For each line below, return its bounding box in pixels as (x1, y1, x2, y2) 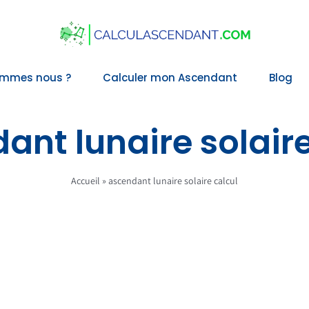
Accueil (71, 174, 100, 187)
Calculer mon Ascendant (103, 70, 237, 86)
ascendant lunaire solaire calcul (108, 174, 238, 187)
